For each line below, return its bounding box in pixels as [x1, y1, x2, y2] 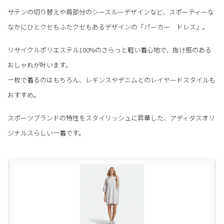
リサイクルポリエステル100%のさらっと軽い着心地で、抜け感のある [7, 44, 211, 54]
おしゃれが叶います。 [7, 59, 72, 69]
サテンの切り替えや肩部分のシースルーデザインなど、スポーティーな [7, 6, 214, 16]
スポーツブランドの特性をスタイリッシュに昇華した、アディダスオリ [7, 112, 215, 122]
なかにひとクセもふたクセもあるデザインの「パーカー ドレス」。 [7, 21, 209, 31]
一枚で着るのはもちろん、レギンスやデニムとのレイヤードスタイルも [7, 74, 215, 84]
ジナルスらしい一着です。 [7, 127, 85, 137]
